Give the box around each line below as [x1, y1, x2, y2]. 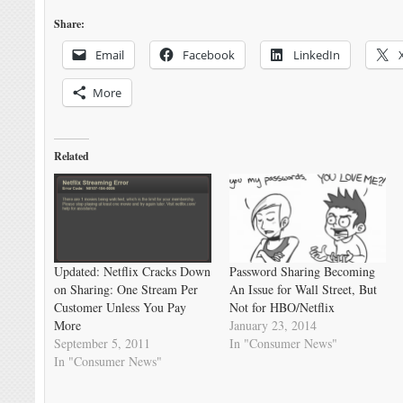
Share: [54, 15, 85, 31]
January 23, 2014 [228, 317, 317, 335]
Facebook [183, 46, 236, 63]
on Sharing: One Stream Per [54, 281, 199, 299]
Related [54, 148, 90, 164]
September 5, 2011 [54, 335, 151, 353]
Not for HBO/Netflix [228, 299, 335, 317]
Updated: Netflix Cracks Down [54, 263, 211, 281]
